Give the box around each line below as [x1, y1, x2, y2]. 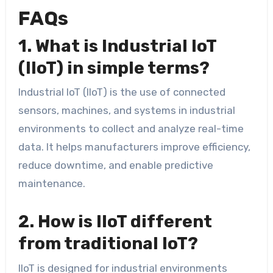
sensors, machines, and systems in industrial [18, 104, 235, 117]
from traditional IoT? [18, 233, 198, 254]
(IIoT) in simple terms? [18, 57, 210, 78]
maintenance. [18, 177, 85, 190]
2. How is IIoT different [18, 211, 212, 232]
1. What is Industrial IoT [18, 35, 216, 56]
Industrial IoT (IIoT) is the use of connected [18, 86, 225, 99]
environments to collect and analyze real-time [18, 122, 244, 135]
